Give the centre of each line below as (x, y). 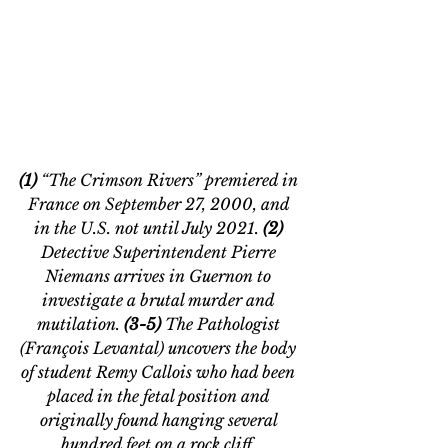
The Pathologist (222, 324)
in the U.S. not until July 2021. (148, 228)
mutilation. (80, 324)
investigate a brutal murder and (160, 300)
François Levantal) (94, 348)
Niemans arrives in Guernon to (160, 276)
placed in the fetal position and (160, 396)
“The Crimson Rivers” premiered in (171, 180)
